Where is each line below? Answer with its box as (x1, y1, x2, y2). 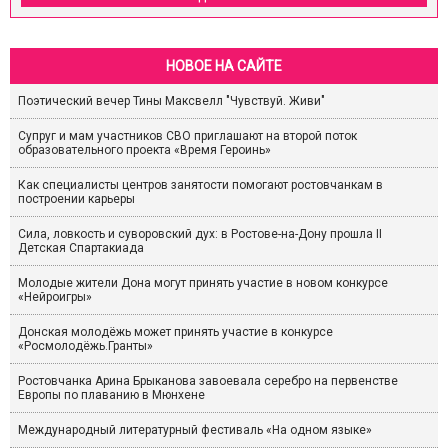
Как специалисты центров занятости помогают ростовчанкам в (18, 178, 383, 193)
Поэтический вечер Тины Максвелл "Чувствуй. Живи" (18, 94, 325, 109)
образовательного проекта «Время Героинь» (18, 143, 271, 158)
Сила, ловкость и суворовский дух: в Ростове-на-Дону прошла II (18, 227, 382, 242)
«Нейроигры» (18, 290, 92, 305)
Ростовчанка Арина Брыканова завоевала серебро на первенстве (18, 374, 398, 389)
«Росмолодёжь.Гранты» (18, 339, 153, 354)
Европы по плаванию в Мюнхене (18, 388, 205, 403)
